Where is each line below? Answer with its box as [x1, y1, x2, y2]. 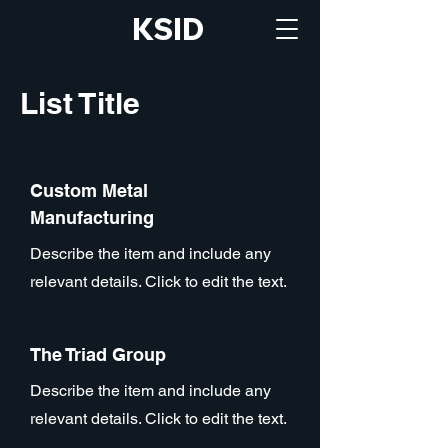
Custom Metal [30, 180, 148, 201]
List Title [20, 85, 140, 121]
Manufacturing [30, 207, 154, 228]
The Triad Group [30, 344, 166, 365]
